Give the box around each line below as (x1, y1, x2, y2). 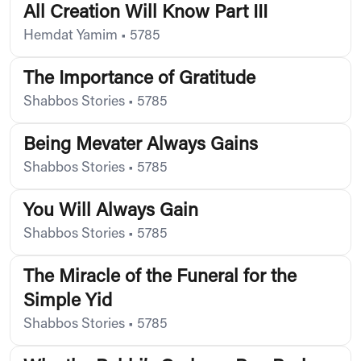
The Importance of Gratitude (23, 69, 255, 89)
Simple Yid (23, 292, 112, 311)
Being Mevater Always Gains (23, 135, 258, 155)
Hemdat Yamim (23, 28, 118, 44)
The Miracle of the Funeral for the (23, 268, 297, 287)
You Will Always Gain (23, 201, 198, 221)
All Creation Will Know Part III (23, 3, 268, 23)
